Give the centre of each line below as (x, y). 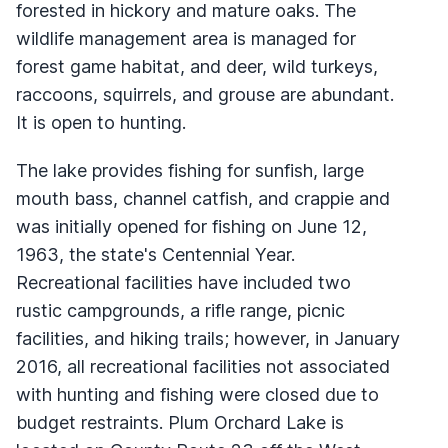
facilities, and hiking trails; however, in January (208, 338)
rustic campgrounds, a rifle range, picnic (180, 310)
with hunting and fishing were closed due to (197, 394)
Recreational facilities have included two (183, 282)
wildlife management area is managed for (186, 38)
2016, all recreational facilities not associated (203, 366)
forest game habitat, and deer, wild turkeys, (197, 66)
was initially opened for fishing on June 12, (191, 226)
